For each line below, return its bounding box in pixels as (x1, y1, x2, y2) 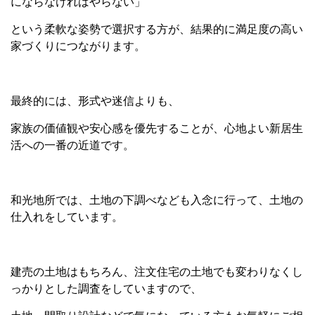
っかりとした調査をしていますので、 (11, 283, 202, 295)
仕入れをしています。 (11, 211, 123, 224)
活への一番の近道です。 (11, 139, 134, 152)
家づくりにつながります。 (11, 40, 146, 53)
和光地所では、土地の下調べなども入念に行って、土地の (11, 194, 303, 207)
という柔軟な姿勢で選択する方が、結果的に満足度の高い (11, 23, 303, 36)
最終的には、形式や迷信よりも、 (11, 95, 179, 108)
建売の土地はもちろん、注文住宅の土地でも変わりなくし (11, 266, 303, 278)
